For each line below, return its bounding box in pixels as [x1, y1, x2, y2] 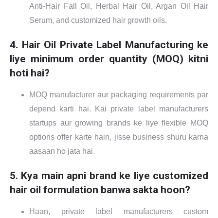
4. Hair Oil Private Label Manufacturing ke [10, 38, 208, 51]
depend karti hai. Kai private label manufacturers [29, 104, 208, 113]
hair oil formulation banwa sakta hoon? [10, 183, 190, 196]
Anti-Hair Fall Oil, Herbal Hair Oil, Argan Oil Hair [29, 1, 208, 10]
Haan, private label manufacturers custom [29, 207, 208, 216]
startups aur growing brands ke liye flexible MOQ [29, 118, 208, 127]
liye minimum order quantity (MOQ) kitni [10, 52, 208, 65]
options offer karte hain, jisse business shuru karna [29, 132, 208, 141]
